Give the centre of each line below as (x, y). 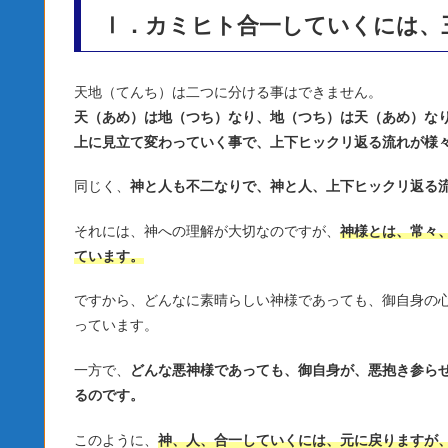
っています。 (116, 325)
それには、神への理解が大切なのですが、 (207, 230)
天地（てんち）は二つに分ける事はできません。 (228, 91)
